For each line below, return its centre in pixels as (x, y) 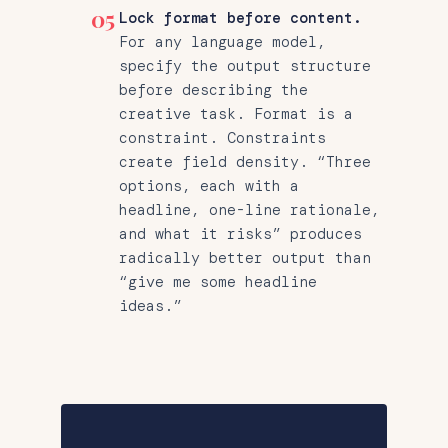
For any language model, (222, 41)
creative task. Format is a (236, 113)
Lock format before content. (240, 17)
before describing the (213, 89)
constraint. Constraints (222, 137)
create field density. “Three (245, 161)
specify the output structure (245, 65)
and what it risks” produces (240, 233)
